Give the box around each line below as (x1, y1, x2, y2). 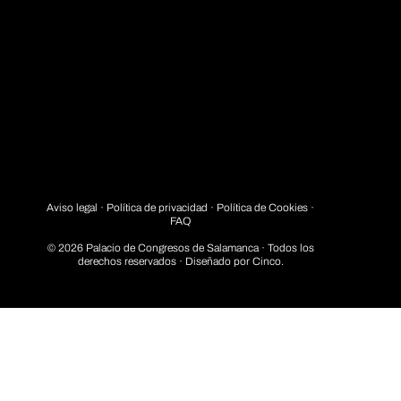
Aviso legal (47, 201, 98, 215)
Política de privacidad (107, 201, 209, 215)
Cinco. (252, 254, 284, 268)
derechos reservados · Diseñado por (77, 254, 252, 268)
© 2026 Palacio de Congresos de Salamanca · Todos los (47, 241, 314, 254)
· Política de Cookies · (208, 201, 315, 215)
